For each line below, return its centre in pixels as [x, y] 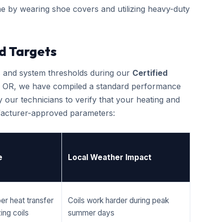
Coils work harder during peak [118, 200]
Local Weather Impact [110, 157]
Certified [150, 73]
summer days [91, 213]
